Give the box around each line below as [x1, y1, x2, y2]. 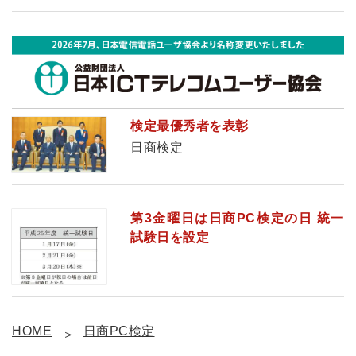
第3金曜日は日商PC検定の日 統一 [130, 211, 344, 225]
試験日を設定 [130, 230, 210, 244]
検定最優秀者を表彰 [130, 118, 249, 133]
